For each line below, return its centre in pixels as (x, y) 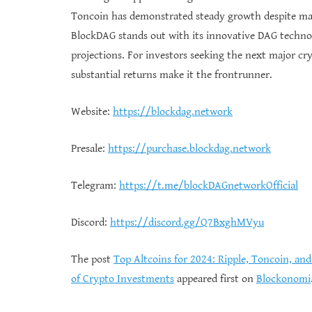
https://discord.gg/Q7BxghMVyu (187, 222)
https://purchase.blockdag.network (189, 148)
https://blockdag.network (173, 111)
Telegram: (95, 185)
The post (92, 259)
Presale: (89, 148)
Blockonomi (283, 279)
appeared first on (215, 279)
